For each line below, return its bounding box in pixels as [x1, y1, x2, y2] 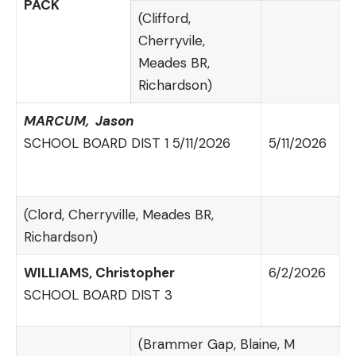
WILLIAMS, [23, 263, 95, 281]
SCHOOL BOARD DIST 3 [23, 285, 172, 304]
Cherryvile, [137, 31, 205, 49]
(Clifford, [137, 9, 191, 27]
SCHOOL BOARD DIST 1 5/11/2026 [23, 133, 230, 152]
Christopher [95, 263, 175, 281]
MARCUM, [23, 111, 95, 130]
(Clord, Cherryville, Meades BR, [23, 205, 214, 223]
